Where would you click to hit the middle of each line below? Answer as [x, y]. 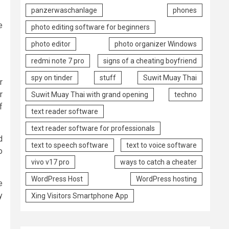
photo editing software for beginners [90, 27]
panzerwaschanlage [64, 10]
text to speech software [70, 145]
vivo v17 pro [50, 162]
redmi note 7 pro [58, 61]
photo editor [51, 44]
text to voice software [162, 145]
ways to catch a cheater [158, 162]
